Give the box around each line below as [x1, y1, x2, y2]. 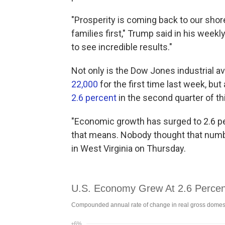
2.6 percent [71, 92, 117, 103]
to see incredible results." [71, 42, 172, 52]
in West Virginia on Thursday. [71, 143, 186, 154]
